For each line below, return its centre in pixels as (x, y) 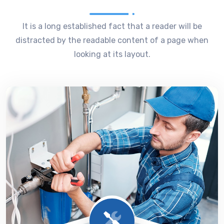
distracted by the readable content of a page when (112, 40)
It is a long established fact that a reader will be (112, 26)
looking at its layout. (112, 54)
